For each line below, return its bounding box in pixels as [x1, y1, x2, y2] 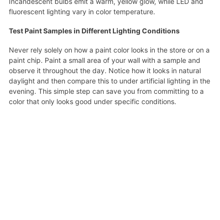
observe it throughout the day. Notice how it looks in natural [8, 66, 201, 75]
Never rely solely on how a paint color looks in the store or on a [8, 45, 210, 54]
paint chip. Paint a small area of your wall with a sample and [8, 55, 200, 64]
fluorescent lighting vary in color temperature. [8, 7, 155, 16]
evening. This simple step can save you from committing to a [8, 86, 204, 95]
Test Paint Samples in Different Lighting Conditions [8, 26, 180, 35]
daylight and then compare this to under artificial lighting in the [8, 76, 210, 85]
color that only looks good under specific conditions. [8, 97, 176, 106]
